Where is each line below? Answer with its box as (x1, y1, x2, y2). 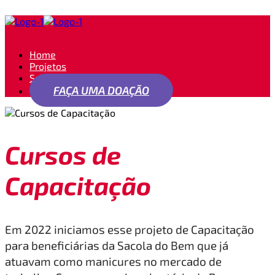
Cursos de (5, 139, 121, 170)
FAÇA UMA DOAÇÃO (53, 83, 149, 97)
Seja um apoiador (29, 72, 107, 83)
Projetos (29, 60, 66, 72)
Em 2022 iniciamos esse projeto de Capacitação (5, 222, 254, 237)
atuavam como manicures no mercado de (5, 254, 222, 269)
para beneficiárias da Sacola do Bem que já (5, 238, 228, 253)
